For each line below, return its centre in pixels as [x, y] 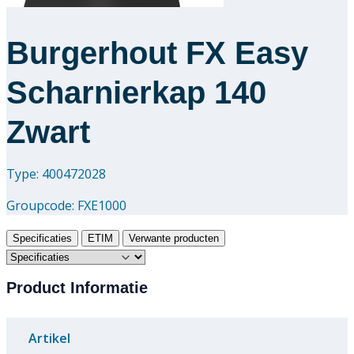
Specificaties [42, 238]
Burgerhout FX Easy [157, 53]
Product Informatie [77, 288]
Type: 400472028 [56, 173]
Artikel [49, 339]
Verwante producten [174, 238]
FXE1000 [102, 205]
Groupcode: [42, 205]
